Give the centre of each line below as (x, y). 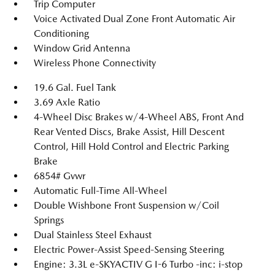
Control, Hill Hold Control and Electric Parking (131, 146)
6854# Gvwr (60, 176)
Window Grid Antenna (82, 48)
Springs (49, 220)
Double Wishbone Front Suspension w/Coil (126, 205)
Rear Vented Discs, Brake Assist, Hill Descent (129, 132)
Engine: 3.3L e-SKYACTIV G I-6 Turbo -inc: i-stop (138, 264)
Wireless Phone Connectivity (95, 63)
